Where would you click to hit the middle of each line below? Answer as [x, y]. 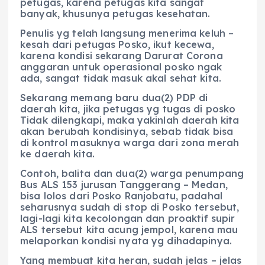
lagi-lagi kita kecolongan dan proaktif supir [128, 219]
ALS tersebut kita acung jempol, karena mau [129, 230]
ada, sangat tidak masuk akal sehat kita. [121, 78]
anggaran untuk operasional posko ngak [121, 67]
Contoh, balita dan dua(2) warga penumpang [132, 174]
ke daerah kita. [57, 154]
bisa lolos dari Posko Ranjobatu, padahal [121, 196]
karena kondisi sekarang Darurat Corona [122, 56]
